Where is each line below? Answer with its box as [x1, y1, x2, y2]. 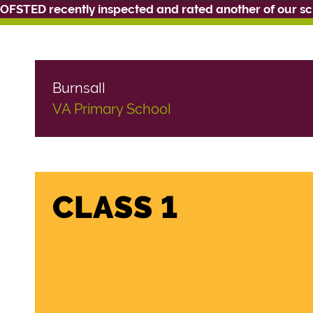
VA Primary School [52, 101, 171, 117]
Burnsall [52, 80, 105, 96]
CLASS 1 [52, 189, 178, 225]
